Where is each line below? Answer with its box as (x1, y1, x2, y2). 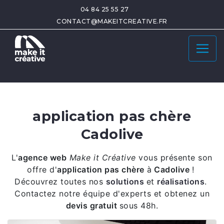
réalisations (157, 176, 204, 186)
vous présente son (138, 152, 212, 162)
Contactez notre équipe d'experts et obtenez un (14, 188, 209, 198)
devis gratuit (65, 200, 119, 210)
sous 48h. (119, 200, 158, 210)
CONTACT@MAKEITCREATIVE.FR (56, 17, 167, 25)
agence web (18, 152, 67, 162)
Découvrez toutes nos (14, 176, 106, 186)
